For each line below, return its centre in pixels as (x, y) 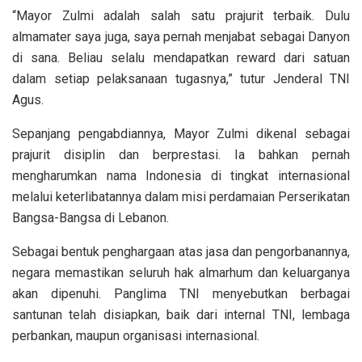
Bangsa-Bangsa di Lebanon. (90, 218)
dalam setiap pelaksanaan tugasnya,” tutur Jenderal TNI (181, 79)
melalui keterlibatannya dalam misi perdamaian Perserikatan (181, 197)
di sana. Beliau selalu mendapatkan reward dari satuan (181, 58)
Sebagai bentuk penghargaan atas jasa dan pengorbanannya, (181, 252)
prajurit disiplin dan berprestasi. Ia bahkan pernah (181, 155)
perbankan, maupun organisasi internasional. (136, 336)
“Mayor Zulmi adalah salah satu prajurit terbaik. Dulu (181, 16)
